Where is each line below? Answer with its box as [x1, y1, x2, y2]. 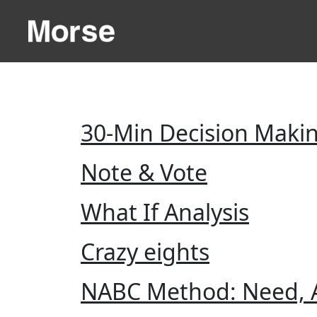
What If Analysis [81, 197, 249, 227]
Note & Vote [81, 157, 207, 188]
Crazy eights [81, 236, 209, 267]
